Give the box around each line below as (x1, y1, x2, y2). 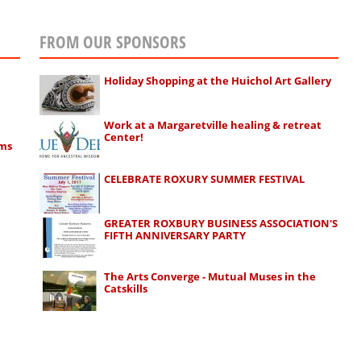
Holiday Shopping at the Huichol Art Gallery (104, 73, 332, 88)
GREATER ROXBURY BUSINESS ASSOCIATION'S (104, 215, 338, 230)
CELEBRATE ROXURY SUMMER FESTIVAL (104, 171, 305, 186)
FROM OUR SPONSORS (39, 31, 186, 53)
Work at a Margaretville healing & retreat (104, 118, 322, 133)
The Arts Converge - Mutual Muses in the (104, 269, 317, 284)
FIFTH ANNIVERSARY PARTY (104, 227, 247, 243)
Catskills (104, 281, 148, 297)
